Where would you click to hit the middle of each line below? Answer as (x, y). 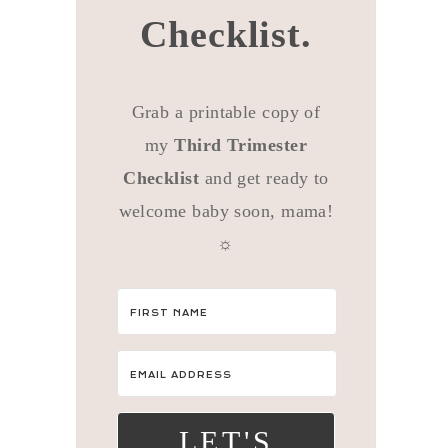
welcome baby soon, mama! (226, 211)
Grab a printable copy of (226, 112)
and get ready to (266, 178)
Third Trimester (241, 145)
